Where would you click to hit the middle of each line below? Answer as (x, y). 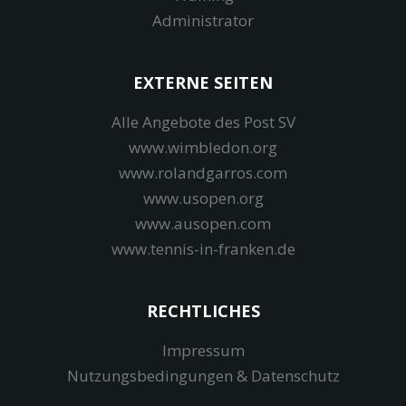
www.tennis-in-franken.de (203, 249)
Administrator (203, 20)
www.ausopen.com (203, 223)
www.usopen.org (203, 198)
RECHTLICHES (203, 311)
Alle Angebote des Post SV (203, 122)
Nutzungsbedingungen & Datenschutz (203, 376)
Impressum (203, 350)
